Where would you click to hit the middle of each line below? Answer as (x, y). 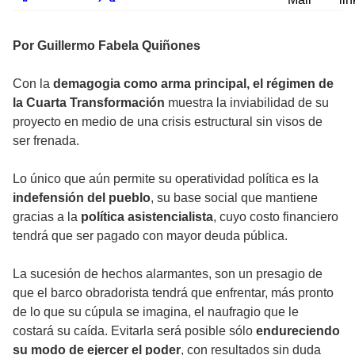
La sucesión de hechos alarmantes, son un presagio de (168, 274)
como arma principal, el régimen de (229, 84)
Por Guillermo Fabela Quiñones (107, 46)
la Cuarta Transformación (89, 103)
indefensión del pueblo (82, 198)
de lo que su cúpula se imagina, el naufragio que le (156, 312)
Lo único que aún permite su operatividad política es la (166, 179)
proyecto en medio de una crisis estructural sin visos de (168, 122)
